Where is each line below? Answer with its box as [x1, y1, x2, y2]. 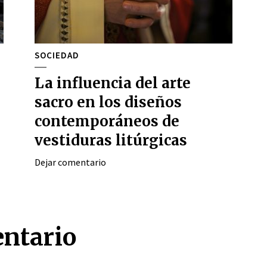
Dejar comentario [35, 156, 106, 168]
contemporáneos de [35, 112, 179, 131]
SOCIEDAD [35, 49, 79, 61]
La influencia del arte [35, 74, 191, 92]
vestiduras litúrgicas [35, 131, 187, 150]
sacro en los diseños [35, 93, 182, 111]
